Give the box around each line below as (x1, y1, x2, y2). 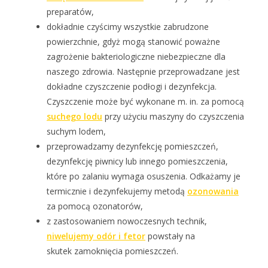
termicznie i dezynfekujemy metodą (47, 185, 187, 197)
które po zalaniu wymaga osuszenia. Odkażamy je (47, 170, 240, 182)
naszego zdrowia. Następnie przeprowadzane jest (47, 65, 240, 77)
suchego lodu (47, 110, 102, 122)
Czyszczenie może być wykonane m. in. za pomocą (47, 95, 244, 107)
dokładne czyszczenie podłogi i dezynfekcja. (47, 80, 217, 92)
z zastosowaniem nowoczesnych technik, (47, 215, 207, 227)
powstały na (145, 230, 195, 242)
